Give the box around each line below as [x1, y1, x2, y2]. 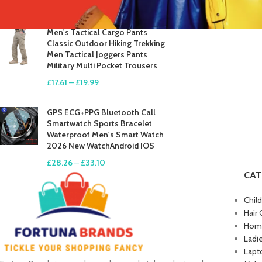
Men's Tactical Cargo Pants [47, 27, 147, 38]
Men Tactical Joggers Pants [47, 49, 147, 60]
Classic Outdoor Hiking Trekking [47, 38, 165, 49]
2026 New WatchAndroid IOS [47, 140, 154, 151]
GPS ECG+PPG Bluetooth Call [47, 107, 156, 118]
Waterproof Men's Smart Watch [47, 129, 164, 140]
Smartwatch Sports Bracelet [47, 118, 152, 129]
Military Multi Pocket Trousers [47, 60, 157, 71]
